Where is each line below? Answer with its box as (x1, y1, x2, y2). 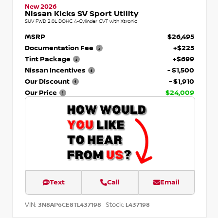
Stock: (106, 201, 124, 209)
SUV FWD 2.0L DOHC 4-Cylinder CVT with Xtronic (25, 18, 137, 24)
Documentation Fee (25, 43, 93, 52)
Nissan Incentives (25, 66, 86, 74)
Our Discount (25, 77, 70, 86)
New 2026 (25, 2, 56, 11)
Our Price (25, 88, 57, 97)
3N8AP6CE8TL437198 (38, 201, 101, 209)
